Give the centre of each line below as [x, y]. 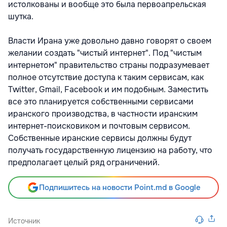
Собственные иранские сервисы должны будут [100, 138]
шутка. [21, 17]
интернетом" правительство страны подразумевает [109, 65]
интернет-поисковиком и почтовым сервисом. [99, 126]
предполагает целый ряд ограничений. [85, 163]
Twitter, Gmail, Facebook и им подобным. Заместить [108, 90]
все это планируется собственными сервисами [101, 102]
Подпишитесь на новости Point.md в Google [120, 188]
